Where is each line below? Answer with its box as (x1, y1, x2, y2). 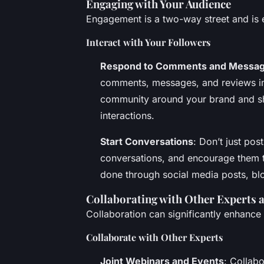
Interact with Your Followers (86, 35, 210, 48)
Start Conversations (100, 135, 193, 147)
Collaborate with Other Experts (86, 230, 223, 243)
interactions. (100, 109, 154, 121)
